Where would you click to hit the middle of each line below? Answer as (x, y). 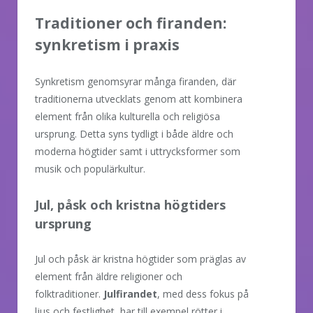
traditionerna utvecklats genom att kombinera (139, 99)
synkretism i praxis (107, 44)
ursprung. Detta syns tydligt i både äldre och (134, 133)
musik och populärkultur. (90, 168)
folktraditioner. (69, 293)
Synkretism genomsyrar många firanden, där (136, 81)
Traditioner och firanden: (131, 23)
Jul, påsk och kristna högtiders (130, 204)
